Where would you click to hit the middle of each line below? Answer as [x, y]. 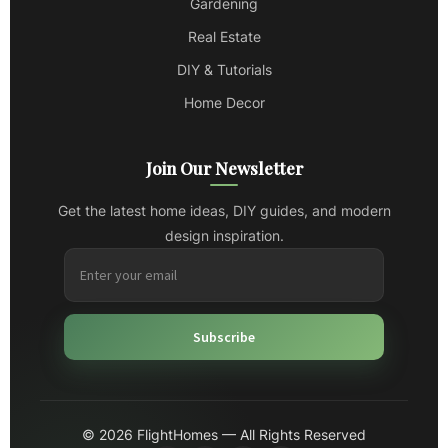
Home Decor [224, 103]
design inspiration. [224, 236]
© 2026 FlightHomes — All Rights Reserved [224, 435]
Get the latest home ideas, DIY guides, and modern [224, 211]
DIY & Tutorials [224, 70]
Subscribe [224, 337]
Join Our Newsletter [224, 168]
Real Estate [224, 37]
